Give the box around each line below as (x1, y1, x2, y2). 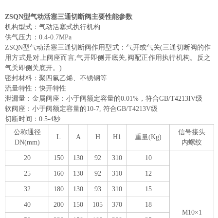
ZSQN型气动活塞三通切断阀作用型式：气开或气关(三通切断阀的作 (5, 43, 211, 51)
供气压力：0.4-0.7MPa (5, 33, 72, 41)
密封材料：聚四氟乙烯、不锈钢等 (5, 74, 107, 82)
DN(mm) (14, 138, 40, 146)
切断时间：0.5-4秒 (5, 115, 60, 123)
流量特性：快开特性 (5, 84, 66, 92)
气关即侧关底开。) (5, 64, 62, 72)
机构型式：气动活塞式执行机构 (5, 23, 100, 31)
